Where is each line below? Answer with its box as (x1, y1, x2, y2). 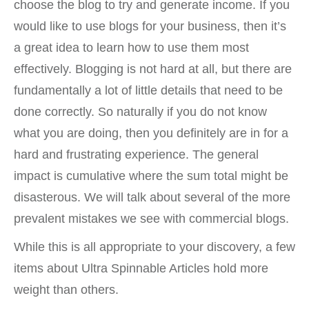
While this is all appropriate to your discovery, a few (14, 240, 295, 254)
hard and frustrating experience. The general (14, 148, 259, 161)
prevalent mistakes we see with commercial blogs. (14, 212, 289, 226)
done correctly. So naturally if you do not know (14, 105, 267, 119)
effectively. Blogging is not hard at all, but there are (14, 62, 292, 76)
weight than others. (14, 283, 119, 297)
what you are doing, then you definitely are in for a (14, 126, 288, 140)
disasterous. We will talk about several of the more (14, 190, 290, 204)
